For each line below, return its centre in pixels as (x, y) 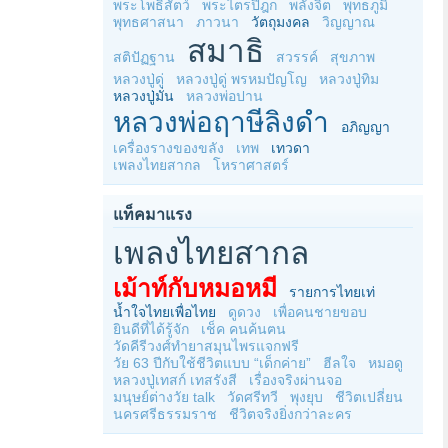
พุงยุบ (306, 397)
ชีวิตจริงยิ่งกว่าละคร (290, 414)
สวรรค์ (297, 57)
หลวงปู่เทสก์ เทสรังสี (175, 380)
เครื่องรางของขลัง (168, 148)
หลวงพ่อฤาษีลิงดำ (221, 122)
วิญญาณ (348, 22)
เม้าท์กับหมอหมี (195, 288)
